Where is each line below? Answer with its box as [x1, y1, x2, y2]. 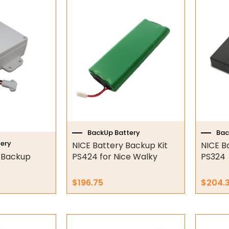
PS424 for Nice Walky [72, 151, 157, 163]
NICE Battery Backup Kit [72, 140, 168, 152]
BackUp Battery [87, 127, 140, 138]
